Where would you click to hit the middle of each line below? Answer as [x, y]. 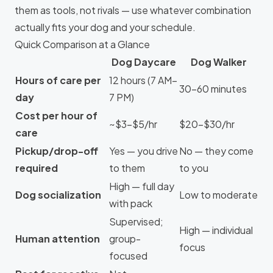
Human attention [58, 239]
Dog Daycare [144, 62]
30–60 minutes [213, 89]
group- [125, 239]
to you [194, 168]
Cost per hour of [56, 115]
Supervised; [136, 222]
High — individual [216, 230]
